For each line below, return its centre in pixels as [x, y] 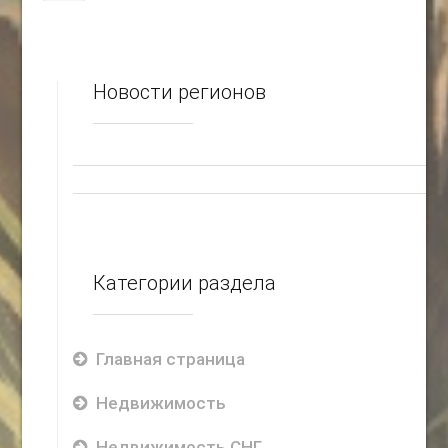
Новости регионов [180, 92]
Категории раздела [185, 283]
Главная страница [171, 359]
